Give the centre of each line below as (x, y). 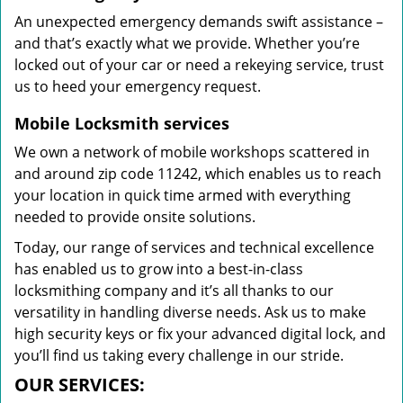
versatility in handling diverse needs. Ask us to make (190, 312)
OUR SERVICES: (80, 385)
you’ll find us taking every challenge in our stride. (179, 355)
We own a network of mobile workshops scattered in (192, 152)
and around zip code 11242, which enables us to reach (198, 174)
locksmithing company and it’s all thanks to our (174, 291)
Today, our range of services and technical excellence (194, 247)
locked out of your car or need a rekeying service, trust (199, 65)
